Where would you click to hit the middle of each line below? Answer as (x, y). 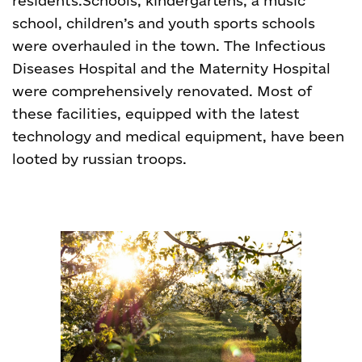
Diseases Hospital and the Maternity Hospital (171, 68)
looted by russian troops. (99, 159)
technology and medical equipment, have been (178, 136)
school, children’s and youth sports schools (164, 23)
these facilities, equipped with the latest (156, 114)
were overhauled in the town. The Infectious (169, 46)
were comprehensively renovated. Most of (162, 91)
